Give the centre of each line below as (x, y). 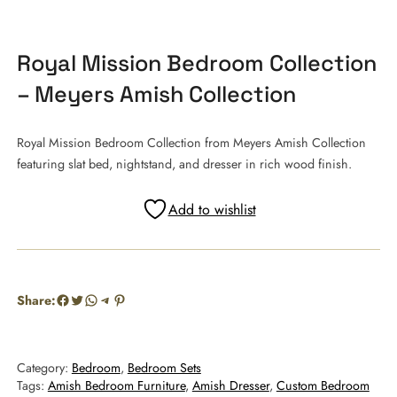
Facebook (84, 299)
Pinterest (136, 299)
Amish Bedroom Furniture (116, 385)
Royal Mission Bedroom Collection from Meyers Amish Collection (191, 143)
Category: (44, 368)
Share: (36, 300)
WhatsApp (114, 299)
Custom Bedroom (323, 385)
